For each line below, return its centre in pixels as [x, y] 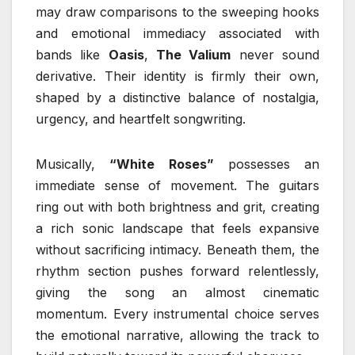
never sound [275, 54]
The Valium [194, 54]
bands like [72, 54]
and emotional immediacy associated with [177, 33]
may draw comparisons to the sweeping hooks [177, 11]
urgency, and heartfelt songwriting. [141, 118]
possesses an [266, 164]
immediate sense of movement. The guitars [177, 185]
